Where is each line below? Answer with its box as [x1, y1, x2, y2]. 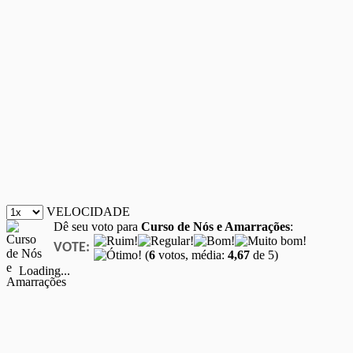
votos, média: [155, 247, 228, 262]
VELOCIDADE [46, 204, 130, 218]
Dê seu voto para [54, 219, 141, 233]
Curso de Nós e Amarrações [141, 219, 290, 233]
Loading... [19, 263, 70, 277]
